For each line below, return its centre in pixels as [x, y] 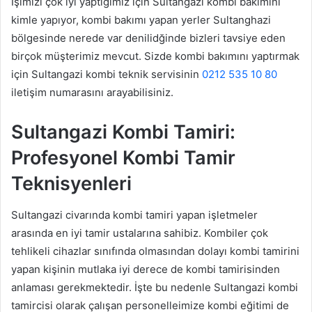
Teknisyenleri [71, 184]
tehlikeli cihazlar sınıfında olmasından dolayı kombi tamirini [155, 251]
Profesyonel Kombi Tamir [123, 158]
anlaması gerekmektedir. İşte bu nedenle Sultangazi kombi [155, 287]
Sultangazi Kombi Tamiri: [123, 132]
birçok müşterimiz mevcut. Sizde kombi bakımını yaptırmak [155, 56]
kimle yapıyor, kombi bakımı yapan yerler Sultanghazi [141, 20]
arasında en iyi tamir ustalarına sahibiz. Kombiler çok [140, 233]
